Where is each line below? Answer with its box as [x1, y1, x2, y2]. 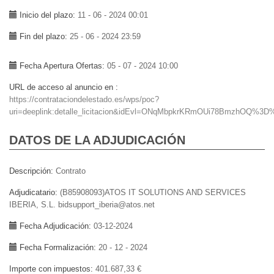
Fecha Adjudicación [20, 221, 89, 231]
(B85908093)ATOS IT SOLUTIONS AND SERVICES [60, 187, 246, 197]
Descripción [9, 166, 51, 176]
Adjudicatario [9, 187, 55, 197]
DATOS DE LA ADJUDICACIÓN [9, 133, 185, 147]
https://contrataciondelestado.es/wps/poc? [9, 94, 159, 104]
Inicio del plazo [20, 10, 73, 20]
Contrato [56, 166, 86, 176]
